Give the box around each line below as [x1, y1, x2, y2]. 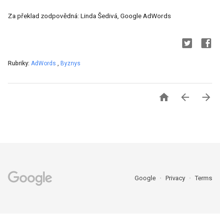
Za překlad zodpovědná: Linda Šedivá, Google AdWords [8, 12, 171, 20]
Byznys [60, 60, 81, 67]
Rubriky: [8, 60, 31, 67]
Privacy [165, 174, 187, 182]
